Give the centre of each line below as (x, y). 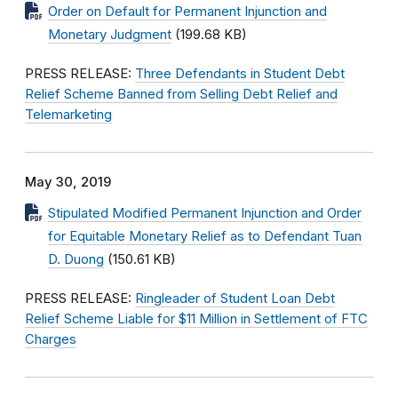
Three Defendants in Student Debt (240, 74)
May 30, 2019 (68, 182)
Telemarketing (68, 115)
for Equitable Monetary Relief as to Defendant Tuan (205, 236)
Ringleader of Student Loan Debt (235, 298)
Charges (51, 339)
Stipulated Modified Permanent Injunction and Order (205, 213)
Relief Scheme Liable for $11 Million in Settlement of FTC (196, 319)
